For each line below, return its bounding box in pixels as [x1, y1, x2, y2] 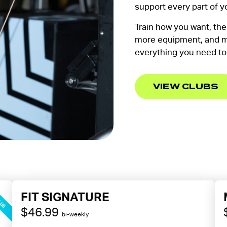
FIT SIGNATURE [20, 190, 109, 204]
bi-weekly [61, 211, 89, 218]
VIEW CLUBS [153, 82, 218, 91]
